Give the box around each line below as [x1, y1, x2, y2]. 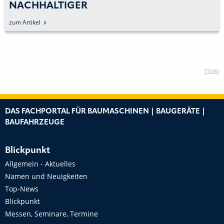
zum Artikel [9, 18, 40, 27]
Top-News [5, 184, 38, 194]
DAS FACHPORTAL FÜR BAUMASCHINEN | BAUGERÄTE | [5, 108, 205, 116]
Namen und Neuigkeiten [5, 171, 87, 181]
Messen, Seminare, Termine [5, 209, 98, 219]
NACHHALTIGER [9, 1, 87, 11]
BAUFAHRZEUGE [5, 119, 64, 127]
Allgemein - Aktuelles [5, 159, 75, 169]
